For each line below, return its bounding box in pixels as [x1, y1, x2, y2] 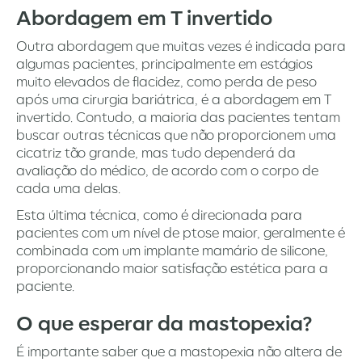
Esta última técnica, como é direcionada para [16, 206, 302, 223]
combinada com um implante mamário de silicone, [16, 242, 328, 259]
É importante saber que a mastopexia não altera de [16, 343, 342, 360]
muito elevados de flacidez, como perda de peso [16, 73, 317, 90]
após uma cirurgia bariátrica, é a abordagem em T [16, 90, 331, 107]
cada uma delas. [16, 179, 124, 196]
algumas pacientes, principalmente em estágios [16, 55, 313, 72]
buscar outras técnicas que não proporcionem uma [16, 126, 336, 143]
